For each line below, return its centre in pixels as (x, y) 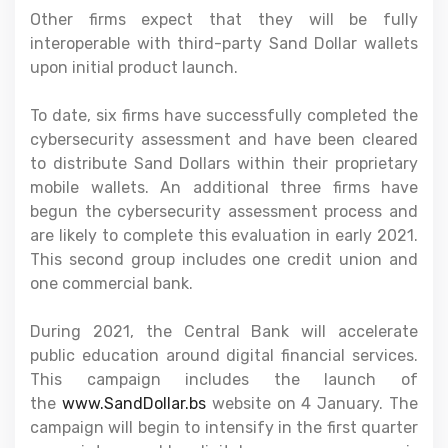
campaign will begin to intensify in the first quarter (224, 427)
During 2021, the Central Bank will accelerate (224, 331)
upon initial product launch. (134, 67)
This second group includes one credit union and (224, 259)
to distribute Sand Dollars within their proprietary (224, 163)
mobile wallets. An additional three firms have (224, 187)
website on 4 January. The (312, 403)
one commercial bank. (111, 283)
